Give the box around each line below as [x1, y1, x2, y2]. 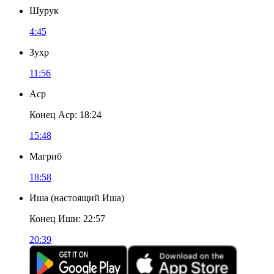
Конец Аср [29, 109, 75, 120]
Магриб [29, 151, 62, 161]
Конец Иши [29, 213, 78, 224]
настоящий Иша [54, 193, 121, 203]
